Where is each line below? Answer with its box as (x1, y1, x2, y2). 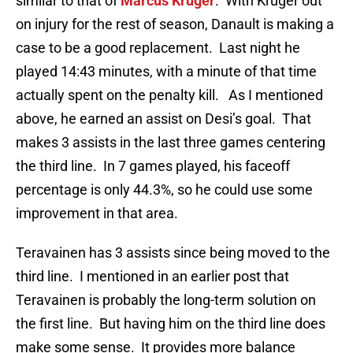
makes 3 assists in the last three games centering (16, 134, 325, 151)
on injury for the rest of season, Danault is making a (16, 16, 334, 33)
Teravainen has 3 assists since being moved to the (16, 244, 330, 262)
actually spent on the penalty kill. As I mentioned (16, 87, 326, 104)
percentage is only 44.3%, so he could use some (16, 181, 313, 199)
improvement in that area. (16, 205, 178, 222)
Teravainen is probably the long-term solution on (16, 292, 316, 309)
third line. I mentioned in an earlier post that (16, 268, 289, 285)
